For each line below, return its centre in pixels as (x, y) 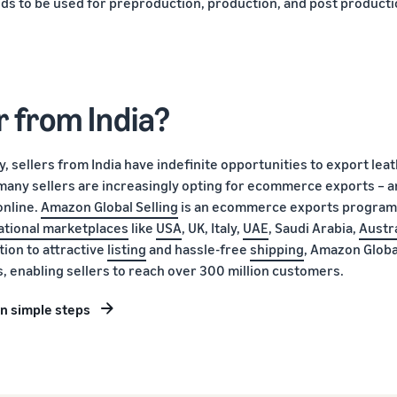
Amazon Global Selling (109, 206)
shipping (277, 249)
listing (127, 249)
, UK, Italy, (212, 228)
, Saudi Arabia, (314, 228)
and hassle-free (198, 249)
